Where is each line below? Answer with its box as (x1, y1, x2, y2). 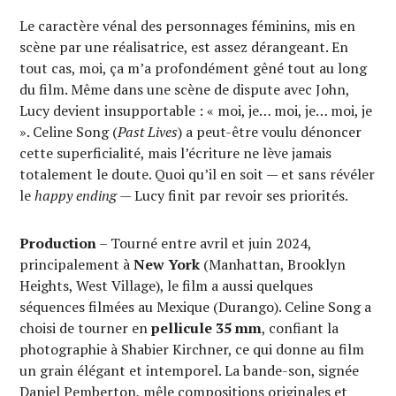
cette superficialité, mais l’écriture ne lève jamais (19, 143, 332, 163)
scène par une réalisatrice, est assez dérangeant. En (19, 37, 349, 57)
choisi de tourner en (19, 318, 152, 338)
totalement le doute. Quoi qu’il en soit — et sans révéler (19, 164, 376, 184)
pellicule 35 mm (151, 318, 263, 338)
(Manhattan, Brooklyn (200, 255, 346, 274)
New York (133, 255, 201, 274)
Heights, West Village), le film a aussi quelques (19, 276, 314, 295)
